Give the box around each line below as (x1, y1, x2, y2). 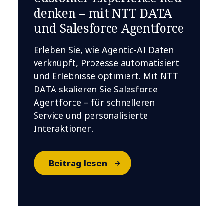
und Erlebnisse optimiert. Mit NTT (34, 70, 179, 82)
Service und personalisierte (34, 109, 148, 121)
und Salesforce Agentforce (34, 19, 184, 36)
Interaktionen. (34, 122, 94, 134)
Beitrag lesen (48, 157, 107, 169)
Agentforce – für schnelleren (34, 96, 155, 108)
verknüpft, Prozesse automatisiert (34, 56, 180, 69)
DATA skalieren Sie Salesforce (34, 83, 158, 95)
